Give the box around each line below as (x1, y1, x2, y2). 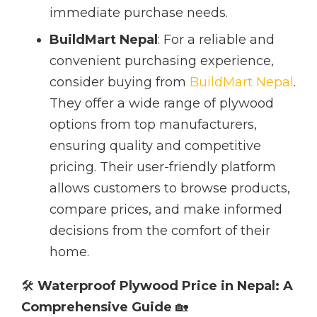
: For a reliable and (158, 32, 275, 48)
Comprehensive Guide (21, 299, 172, 316)
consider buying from (50, 74, 190, 91)
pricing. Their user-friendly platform (50, 159, 276, 175)
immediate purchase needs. (50, 5, 228, 21)
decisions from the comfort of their (50, 223, 270, 239)
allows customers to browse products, (50, 180, 290, 197)
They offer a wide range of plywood (50, 96, 274, 112)
